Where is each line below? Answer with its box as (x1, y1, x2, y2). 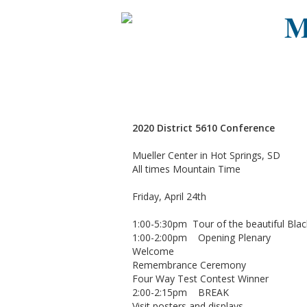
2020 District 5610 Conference (132, 121, 275, 134)
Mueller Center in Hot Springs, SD (132, 149, 280, 162)
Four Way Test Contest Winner (132, 272, 269, 285)
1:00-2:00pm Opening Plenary (132, 231, 271, 244)
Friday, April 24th (132, 190, 206, 203)
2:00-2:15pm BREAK (132, 286, 229, 299)
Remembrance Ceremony (132, 258, 246, 271)
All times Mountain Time (132, 162, 241, 175)
